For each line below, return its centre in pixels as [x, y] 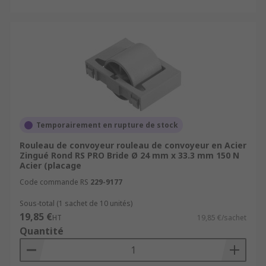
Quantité [42, 231]
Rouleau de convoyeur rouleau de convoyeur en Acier [133, 145]
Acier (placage [50, 165]
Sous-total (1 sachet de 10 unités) [76, 203]
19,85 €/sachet [222, 218]
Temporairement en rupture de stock [107, 125]
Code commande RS [54, 182]
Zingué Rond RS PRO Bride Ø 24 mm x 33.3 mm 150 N [129, 155]
